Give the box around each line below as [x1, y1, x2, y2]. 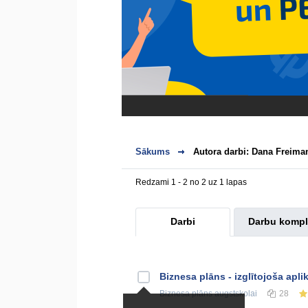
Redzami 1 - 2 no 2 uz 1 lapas [135, 177, 247, 187]
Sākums [135, 146, 170, 157]
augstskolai [212, 289, 257, 298]
